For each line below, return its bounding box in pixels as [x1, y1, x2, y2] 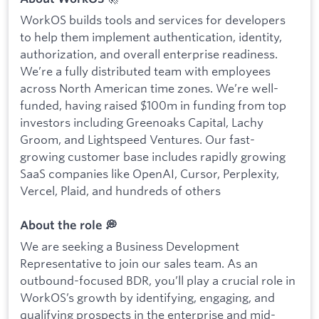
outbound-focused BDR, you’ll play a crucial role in [20, 272, 296, 288]
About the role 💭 [20, 218, 117, 233]
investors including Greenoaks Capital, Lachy [20, 114, 263, 130]
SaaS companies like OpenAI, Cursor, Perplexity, [20, 165, 279, 181]
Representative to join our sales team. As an [20, 255, 258, 271]
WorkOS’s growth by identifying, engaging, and [20, 289, 275, 305]
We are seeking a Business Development [20, 238, 239, 253]
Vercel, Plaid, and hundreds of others [20, 182, 221, 198]
